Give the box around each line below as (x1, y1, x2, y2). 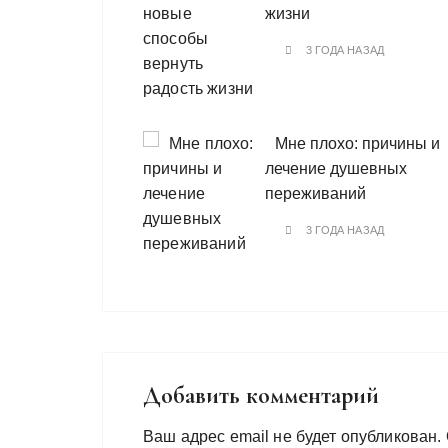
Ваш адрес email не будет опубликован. (143, 428, 442, 446)
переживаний (265, 185, 366, 203)
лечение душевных (265, 160, 407, 178)
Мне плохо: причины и (275, 135, 440, 153)
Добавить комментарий (143, 381, 379, 411)
